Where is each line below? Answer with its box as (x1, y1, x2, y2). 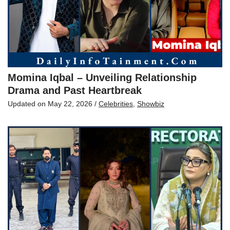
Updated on (8, 99, 48, 108)
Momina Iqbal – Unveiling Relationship (8, 71, 197, 83)
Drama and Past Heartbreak (8, 84, 142, 96)
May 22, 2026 (48, 99, 92, 108)
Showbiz (137, 99, 164, 108)
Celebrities (99, 99, 133, 108)
